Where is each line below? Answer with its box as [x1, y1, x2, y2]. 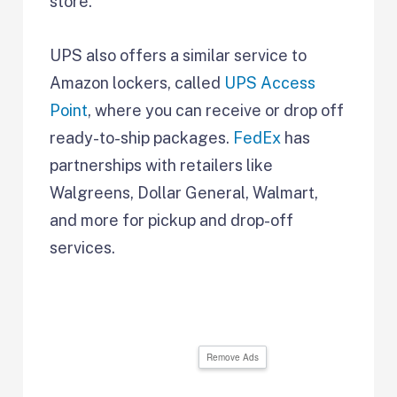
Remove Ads [206, 350, 259, 363]
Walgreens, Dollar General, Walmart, [50, 183, 319, 202]
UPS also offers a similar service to [50, 45, 307, 65]
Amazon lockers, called [50, 73, 225, 92]
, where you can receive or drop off [88, 100, 345, 120]
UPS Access [224, 73, 316, 92]
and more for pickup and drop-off [50, 210, 294, 230]
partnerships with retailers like [50, 155, 274, 175]
